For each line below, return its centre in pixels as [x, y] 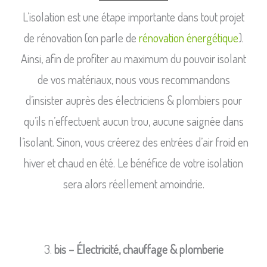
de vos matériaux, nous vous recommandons [133, 80]
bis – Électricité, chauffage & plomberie [139, 249]
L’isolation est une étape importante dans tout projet [133, 17]
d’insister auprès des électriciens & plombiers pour [133, 100]
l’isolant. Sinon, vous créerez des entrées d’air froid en [133, 142]
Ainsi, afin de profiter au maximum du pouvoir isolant [133, 59]
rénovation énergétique [188, 38]
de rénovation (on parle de [81, 38]
